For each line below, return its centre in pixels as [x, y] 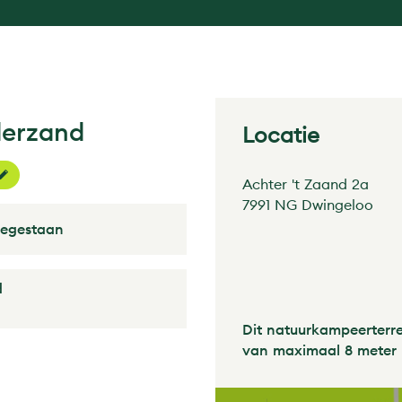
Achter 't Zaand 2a [306, 184]
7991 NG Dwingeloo [308, 205]
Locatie [281, 135]
